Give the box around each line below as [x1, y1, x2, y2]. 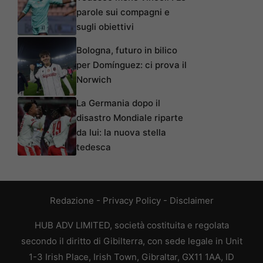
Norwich [76, 73, 112, 85]
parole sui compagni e [76, 6, 170, 18]
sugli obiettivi [76, 21, 134, 32]
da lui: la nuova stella [76, 126, 166, 138]
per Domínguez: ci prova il [76, 59, 187, 70]
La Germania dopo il [76, 97, 160, 109]
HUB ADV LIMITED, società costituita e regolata [34, 219, 229, 231]
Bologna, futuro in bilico [76, 44, 177, 56]
